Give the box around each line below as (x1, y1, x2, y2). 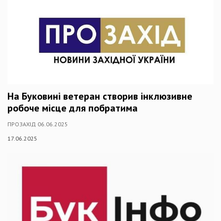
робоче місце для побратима (7, 102, 138, 114)
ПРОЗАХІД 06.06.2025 (7, 120, 68, 128)
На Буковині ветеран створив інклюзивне (7, 90, 192, 103)
